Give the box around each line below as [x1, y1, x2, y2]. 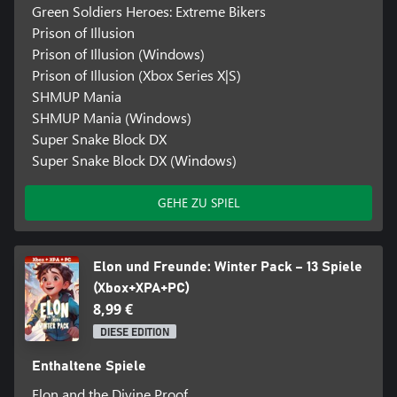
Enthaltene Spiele [31, 359, 146, 374]
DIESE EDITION [99, 327, 169, 339]
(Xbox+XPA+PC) [92, 281, 190, 296]
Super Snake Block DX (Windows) [31, 151, 237, 170]
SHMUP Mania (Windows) [31, 108, 191, 128]
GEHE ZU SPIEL [157, 194, 240, 212]
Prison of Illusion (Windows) [31, 44, 205, 64]
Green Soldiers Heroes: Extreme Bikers [31, 2, 266, 21]
